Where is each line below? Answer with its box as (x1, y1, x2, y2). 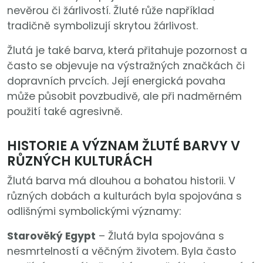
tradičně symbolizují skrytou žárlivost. (7, 19, 198, 33)
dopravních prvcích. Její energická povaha (7, 74, 225, 89)
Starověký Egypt (7, 229, 96, 244)
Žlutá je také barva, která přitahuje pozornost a (7, 43, 247, 58)
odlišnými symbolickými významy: (7, 204, 181, 219)
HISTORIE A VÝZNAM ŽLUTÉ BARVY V (7, 136, 240, 156)
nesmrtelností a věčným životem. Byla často (7, 244, 236, 259)
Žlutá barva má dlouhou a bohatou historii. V (7, 174, 235, 188)
